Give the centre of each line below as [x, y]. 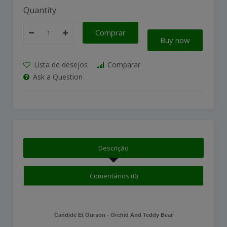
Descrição [113, 148]
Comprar [110, 33]
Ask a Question [57, 77]
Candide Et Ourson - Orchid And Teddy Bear [113, 215]
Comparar [123, 65]
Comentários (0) [113, 176]
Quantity [40, 10]
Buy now [175, 40]
